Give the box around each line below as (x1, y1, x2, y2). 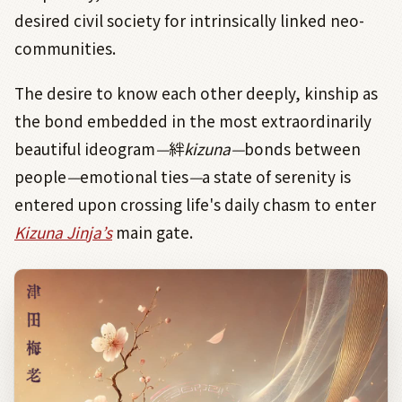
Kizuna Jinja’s (14, 221, 112, 244)
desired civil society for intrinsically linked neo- (14, 9, 364, 32)
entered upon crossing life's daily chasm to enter (14, 193, 376, 216)
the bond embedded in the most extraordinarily (14, 109, 371, 133)
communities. (14, 37, 116, 60)
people (14, 165, 66, 188)
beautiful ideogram (14, 137, 155, 161)
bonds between (244, 137, 361, 161)
